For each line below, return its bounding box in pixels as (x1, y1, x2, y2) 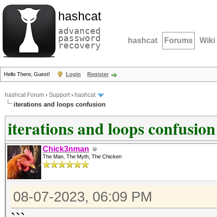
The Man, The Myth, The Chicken (43, 154, 122, 159)
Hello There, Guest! (4, 71, 51, 77)
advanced (58, 26, 101, 36)
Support (49, 92, 70, 99)
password (58, 33, 101, 43)
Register (87, 71, 108, 77)
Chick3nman (43, 145, 89, 153)
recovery (58, 40, 101, 50)
